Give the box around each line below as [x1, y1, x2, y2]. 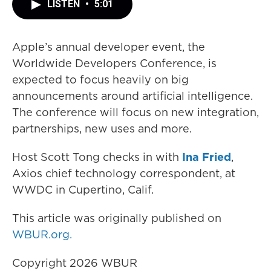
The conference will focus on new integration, [12, 105, 259, 120]
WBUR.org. [12, 227, 72, 242]
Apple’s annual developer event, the [12, 39, 205, 54]
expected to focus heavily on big [12, 72, 189, 87]
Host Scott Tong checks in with [12, 149, 182, 165]
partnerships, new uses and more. [12, 121, 192, 136]
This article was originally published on [12, 211, 221, 226]
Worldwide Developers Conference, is [12, 56, 217, 71]
